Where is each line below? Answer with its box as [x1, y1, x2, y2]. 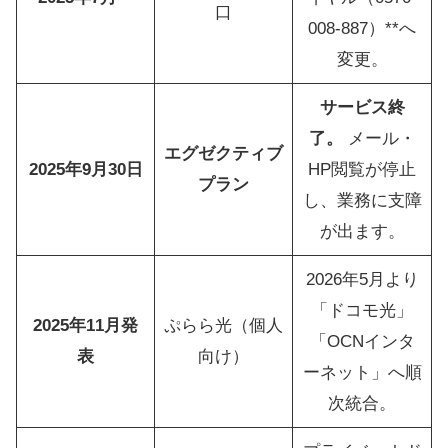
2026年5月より [305, 269, 419, 289]
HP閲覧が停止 [308, 159, 416, 179]
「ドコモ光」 [311, 300, 413, 320]
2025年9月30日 [28, 159, 143, 179]
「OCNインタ [309, 331, 415, 351]
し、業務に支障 [302, 190, 422, 210]
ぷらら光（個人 [164, 315, 283, 335]
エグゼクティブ [164, 143, 283, 163]
